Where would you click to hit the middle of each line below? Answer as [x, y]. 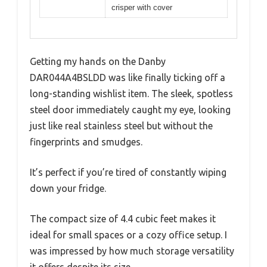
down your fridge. [68, 189]
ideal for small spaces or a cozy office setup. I [128, 235]
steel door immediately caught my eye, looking [130, 110]
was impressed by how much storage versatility [132, 251]
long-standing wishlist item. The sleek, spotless [131, 94]
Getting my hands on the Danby [98, 62]
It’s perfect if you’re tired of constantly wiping [128, 173]
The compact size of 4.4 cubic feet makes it [123, 219]
